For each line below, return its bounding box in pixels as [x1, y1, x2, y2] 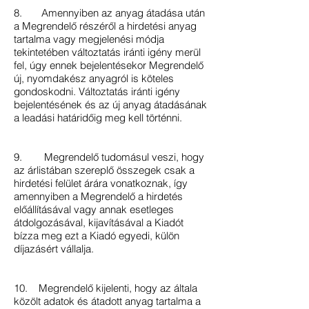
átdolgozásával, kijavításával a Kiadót [14, 216, 183, 229]
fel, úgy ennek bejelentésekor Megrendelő [14, 59, 203, 72]
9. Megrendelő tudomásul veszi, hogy [14, 150, 204, 163]
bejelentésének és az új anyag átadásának [14, 98, 207, 111]
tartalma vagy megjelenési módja [14, 32, 164, 46]
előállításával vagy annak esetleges [14, 203, 174, 216]
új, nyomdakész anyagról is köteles [14, 72, 174, 85]
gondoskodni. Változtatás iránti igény [14, 85, 180, 98]
